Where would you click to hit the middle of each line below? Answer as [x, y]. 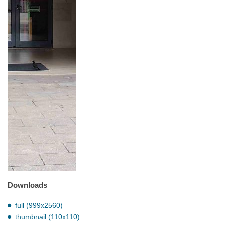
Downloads [27, 185]
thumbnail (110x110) [47, 217]
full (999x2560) [39, 205]
